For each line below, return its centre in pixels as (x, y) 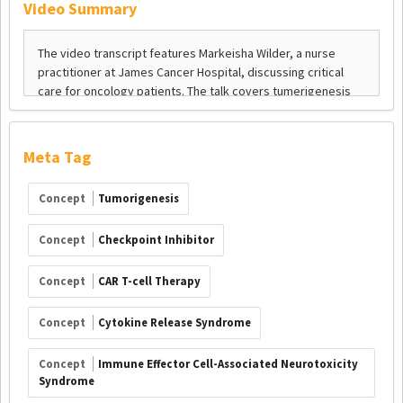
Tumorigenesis (138, 199)
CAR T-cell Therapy (149, 282)
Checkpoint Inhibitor (156, 240)
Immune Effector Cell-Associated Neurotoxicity (228, 364)
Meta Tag (57, 157)
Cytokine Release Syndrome (174, 323)
